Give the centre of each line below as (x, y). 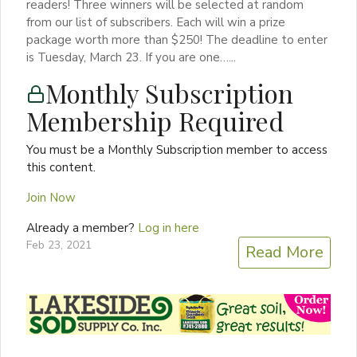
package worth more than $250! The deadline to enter (177, 39)
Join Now (51, 197)
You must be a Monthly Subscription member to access (177, 149)
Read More (284, 252)
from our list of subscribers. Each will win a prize (156, 22)
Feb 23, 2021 (59, 245)
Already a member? (82, 228)
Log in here (169, 228)
